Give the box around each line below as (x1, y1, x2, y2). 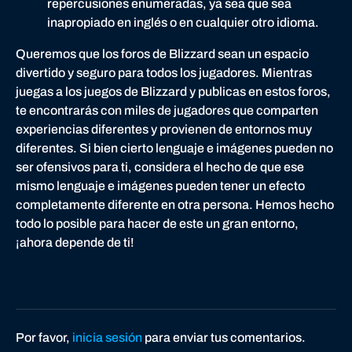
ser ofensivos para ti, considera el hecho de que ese (16, 159, 304, 174)
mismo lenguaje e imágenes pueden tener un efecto (16, 178, 305, 192)
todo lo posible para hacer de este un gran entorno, (16, 216, 299, 230)
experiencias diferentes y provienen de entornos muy (16, 122, 312, 136)
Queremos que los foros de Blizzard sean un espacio (16, 46, 309, 60)
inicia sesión (72, 330, 142, 344)
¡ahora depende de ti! (16, 235, 134, 249)
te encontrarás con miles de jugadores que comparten (16, 103, 318, 117)
